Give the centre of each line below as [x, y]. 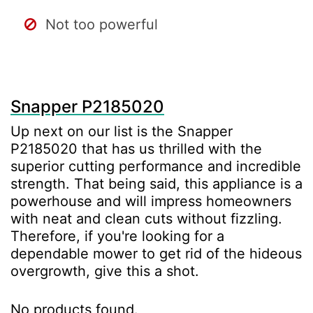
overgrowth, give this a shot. [105, 271]
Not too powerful [102, 24]
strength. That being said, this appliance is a [156, 183]
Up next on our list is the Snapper [122, 131]
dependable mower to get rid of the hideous [156, 253]
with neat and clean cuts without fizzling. [146, 218]
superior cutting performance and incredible [156, 166]
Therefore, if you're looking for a [117, 236]
